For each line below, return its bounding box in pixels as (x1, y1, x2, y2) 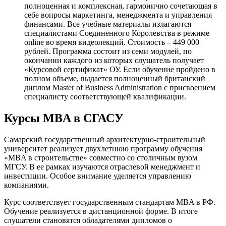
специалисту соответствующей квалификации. (24, 92, 186, 101)
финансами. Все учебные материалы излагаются (24, 20, 191, 29)
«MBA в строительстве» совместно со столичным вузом (4, 153, 197, 162)
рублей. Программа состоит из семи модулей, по (24, 47, 192, 56)
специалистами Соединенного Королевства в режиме (24, 29, 209, 38)
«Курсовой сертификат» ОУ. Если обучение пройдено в (24, 65, 215, 74)
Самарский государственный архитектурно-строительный (4, 135, 205, 144)
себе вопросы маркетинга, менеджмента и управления (24, 11, 212, 20)
